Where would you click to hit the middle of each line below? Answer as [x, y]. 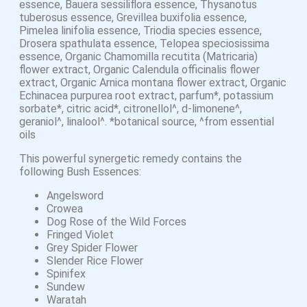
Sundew [66, 287]
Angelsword [75, 196]
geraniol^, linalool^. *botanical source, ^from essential [147, 122]
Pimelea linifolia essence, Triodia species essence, [140, 30]
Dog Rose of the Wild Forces [116, 222]
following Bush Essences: [80, 172]
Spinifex [66, 274]
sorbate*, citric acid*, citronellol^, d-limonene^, [131, 109]
